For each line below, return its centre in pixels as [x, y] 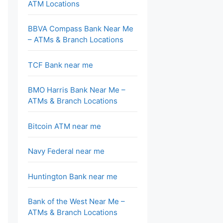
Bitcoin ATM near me [64, 126]
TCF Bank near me [60, 65]
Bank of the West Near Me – [76, 201]
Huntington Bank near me [73, 176]
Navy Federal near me [66, 151]
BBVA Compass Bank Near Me [81, 29]
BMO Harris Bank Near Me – [77, 90]
